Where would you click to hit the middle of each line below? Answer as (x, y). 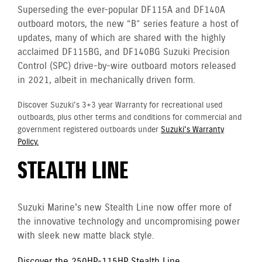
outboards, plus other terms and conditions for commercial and (130, 118)
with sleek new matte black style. (86, 236)
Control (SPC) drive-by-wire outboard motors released (127, 66)
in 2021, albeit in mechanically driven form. (106, 80)
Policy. (28, 142)
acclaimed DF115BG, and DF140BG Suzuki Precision (124, 52)
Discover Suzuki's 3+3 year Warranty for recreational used (120, 105)
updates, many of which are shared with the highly (121, 38)
